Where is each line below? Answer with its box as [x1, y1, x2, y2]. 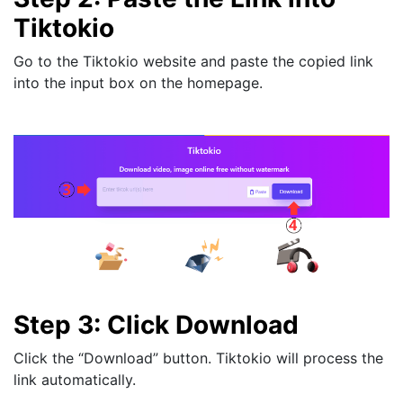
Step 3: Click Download [13, 309, 299, 340]
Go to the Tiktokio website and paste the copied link [13, 51, 373, 70]
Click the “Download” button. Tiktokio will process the [13, 348, 383, 367]
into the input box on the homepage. [13, 73, 263, 92]
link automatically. [13, 370, 136, 389]
